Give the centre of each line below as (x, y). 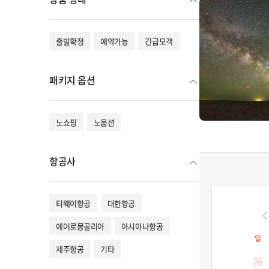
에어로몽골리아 (80, 226)
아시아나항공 (142, 226)
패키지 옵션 (72, 80)
